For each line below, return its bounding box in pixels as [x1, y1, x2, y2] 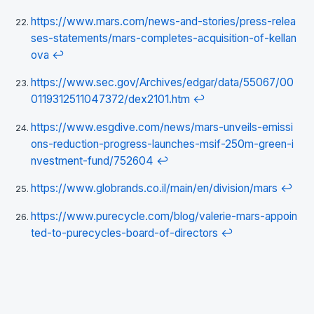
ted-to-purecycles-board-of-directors [31, 226, 218, 240]
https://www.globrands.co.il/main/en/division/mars [31, 182, 278, 195]
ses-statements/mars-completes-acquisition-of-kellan [31, 31, 296, 45]
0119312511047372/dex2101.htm [31, 93, 190, 106]
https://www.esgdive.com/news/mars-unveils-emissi [31, 120, 293, 134]
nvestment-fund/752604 [31, 153, 153, 168]
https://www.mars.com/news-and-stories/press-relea [31, 14, 296, 28]
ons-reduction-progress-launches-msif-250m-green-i [31, 137, 294, 151]
